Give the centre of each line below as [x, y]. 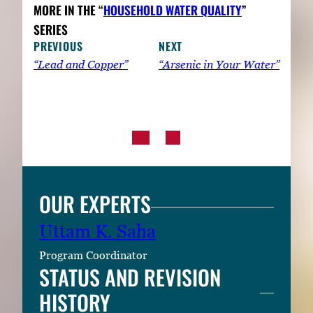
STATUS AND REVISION [130, 277]
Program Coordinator [93, 255]
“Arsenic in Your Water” [219, 65]
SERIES [51, 30]
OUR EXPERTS [95, 204]
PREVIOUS [58, 46]
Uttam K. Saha [97, 232]
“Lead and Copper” [81, 65]
